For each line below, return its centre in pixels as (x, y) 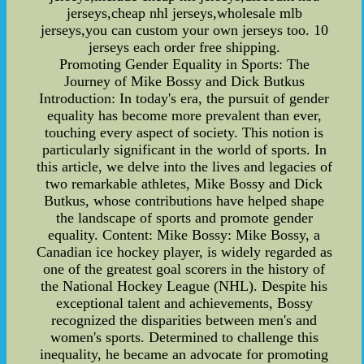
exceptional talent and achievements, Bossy (184, 303)
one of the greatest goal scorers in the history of (184, 269)
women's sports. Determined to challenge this (184, 337)
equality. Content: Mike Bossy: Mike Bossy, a (184, 234)
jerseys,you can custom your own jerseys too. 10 (184, 30)
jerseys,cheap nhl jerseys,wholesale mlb (184, 13)
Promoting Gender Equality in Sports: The (184, 64)
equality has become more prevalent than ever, (184, 115)
